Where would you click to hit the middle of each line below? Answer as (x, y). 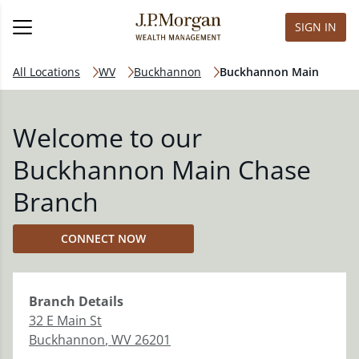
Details (99, 301)
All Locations (46, 72)
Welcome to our (107, 137)
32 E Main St (65, 321)
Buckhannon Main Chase (162, 169)
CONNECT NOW (103, 238)
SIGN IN (316, 27)
